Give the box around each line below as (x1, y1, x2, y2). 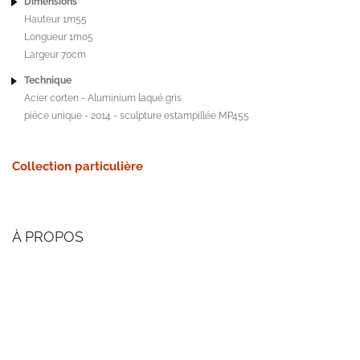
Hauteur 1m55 (24, 13, 87, 25)
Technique (24, 75, 72, 87)
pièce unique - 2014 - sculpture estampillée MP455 (24, 110, 249, 122)
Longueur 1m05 (24, 31, 93, 43)
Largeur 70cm (24, 48, 86, 60)
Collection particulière (12, 159, 143, 174)
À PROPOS (12, 228, 84, 246)
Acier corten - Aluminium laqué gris (24, 92, 182, 104)
